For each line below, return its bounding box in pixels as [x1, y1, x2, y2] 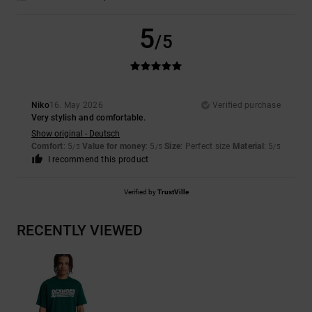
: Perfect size [180, 141, 233, 152]
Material [232, 141, 264, 152]
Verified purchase [212, 100, 281, 111]
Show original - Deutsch [31, 129, 120, 139]
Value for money [82, 141, 146, 152]
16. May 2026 [49, 100, 103, 111]
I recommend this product [47, 155, 149, 165]
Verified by [123, 188, 157, 196]
